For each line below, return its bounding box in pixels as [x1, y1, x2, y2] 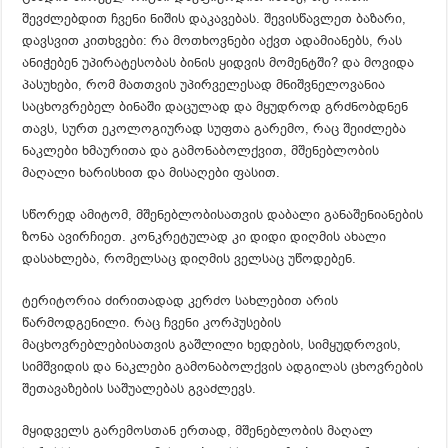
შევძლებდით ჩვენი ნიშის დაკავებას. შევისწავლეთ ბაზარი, [22, 9, 407, 27]
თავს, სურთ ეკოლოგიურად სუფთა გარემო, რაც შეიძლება [22, 119, 407, 137]
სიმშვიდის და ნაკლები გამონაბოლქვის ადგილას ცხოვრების [22, 357, 424, 375]
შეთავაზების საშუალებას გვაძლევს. [22, 379, 257, 397]
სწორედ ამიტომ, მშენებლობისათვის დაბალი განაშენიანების [22, 205, 424, 223]
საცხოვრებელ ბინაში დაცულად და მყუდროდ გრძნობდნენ [22, 97, 409, 115]
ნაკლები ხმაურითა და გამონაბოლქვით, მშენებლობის [22, 141, 380, 159]
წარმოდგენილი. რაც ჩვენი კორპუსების [22, 313, 282, 331]
